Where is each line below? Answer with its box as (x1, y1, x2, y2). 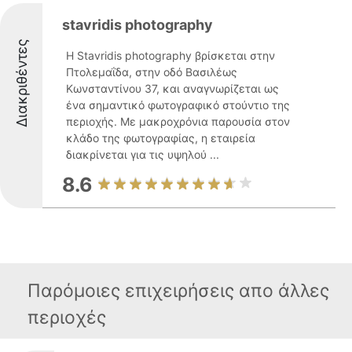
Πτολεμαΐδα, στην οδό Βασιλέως (66, 65, 237, 79)
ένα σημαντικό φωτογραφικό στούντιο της (66, 98, 290, 112)
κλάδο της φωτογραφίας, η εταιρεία (66, 131, 255, 145)
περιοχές (27, 306, 106, 328)
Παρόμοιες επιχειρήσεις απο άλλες (27, 280, 329, 302)
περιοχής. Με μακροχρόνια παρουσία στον (66, 115, 290, 128)
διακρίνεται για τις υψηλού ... (66, 148, 219, 161)
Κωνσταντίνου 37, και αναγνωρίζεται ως (66, 82, 279, 95)
